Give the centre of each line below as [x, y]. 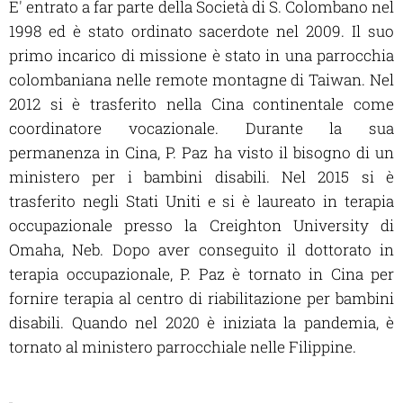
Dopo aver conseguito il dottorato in [253, 250]
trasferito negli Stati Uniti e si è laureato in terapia [201, 201]
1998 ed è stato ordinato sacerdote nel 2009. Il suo [201, 31]
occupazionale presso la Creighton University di [201, 226]
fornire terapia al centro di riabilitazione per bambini [201, 299]
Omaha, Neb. [61, 250]
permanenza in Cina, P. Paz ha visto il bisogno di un [201, 153]
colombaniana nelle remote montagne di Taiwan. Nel [201, 80]
